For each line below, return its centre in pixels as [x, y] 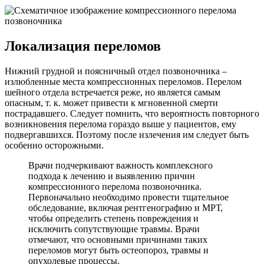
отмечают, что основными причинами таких [118, 240]
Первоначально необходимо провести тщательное [128, 197]
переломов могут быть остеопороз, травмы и [118, 250]
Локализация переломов [83, 46]
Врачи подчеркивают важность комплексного [121, 166]
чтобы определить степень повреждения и [113, 219]
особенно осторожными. [54, 146]
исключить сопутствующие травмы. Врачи [114, 229]
